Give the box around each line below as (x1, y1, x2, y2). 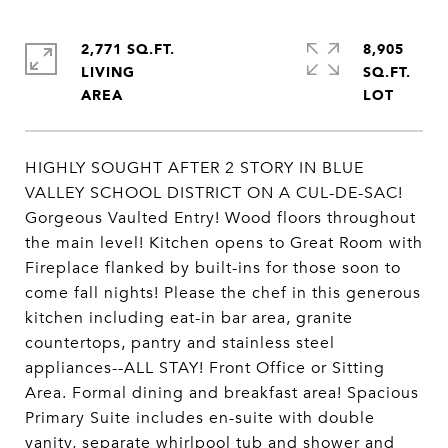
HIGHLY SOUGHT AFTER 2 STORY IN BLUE (25, 158, 364, 178)
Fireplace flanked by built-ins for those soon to (25, 258, 401, 278)
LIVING (81, 60, 135, 83)
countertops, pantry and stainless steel (25, 333, 335, 353)
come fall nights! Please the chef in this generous (25, 283, 421, 303)
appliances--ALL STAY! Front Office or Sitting (25, 358, 385, 378)
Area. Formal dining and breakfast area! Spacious (25, 383, 419, 403)
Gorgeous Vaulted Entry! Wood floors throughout (25, 208, 416, 228)
